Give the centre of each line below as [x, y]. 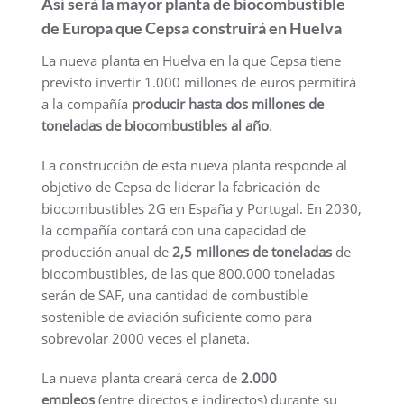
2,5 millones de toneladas [252, 252]
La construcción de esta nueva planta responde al [194, 165]
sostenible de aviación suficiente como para [177, 317]
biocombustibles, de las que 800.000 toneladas [188, 274]
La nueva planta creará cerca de [141, 378]
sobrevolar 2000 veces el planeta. [146, 339]
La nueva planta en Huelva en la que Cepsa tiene [191, 61]
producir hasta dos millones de [228, 104]
